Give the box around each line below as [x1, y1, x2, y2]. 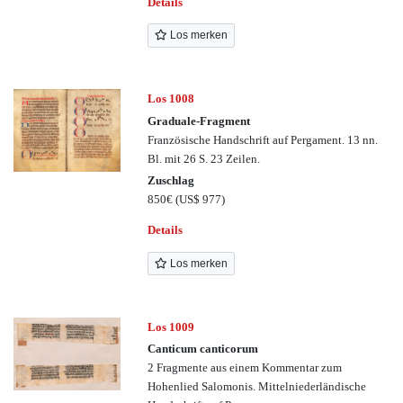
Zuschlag [148, 173, 195, 187]
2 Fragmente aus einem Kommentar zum [148, 361, 343, 375]
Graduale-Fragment [148, 113, 251, 128]
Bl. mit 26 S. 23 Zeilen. [148, 151, 261, 166]
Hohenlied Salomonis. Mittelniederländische [148, 380, 367, 394]
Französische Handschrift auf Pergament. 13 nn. [148, 132, 379, 147]
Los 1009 [148, 319, 195, 334]
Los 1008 [148, 92, 195, 106]
